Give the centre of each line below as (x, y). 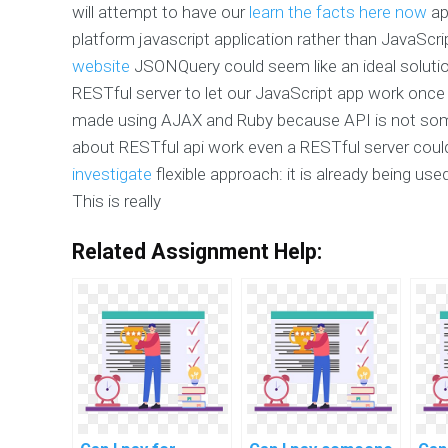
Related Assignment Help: (197, 251)
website (101, 65)
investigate (112, 173)
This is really (116, 200)
